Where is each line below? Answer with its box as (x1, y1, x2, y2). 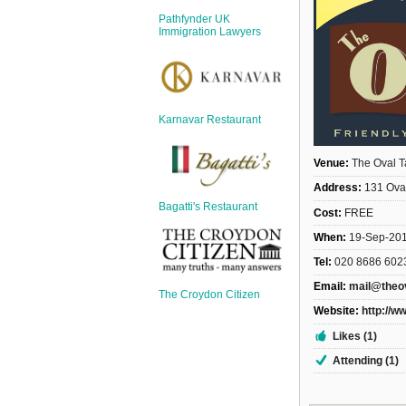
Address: (314, 181, 362, 195)
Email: (314, 280, 347, 294)
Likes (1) (333, 329, 378, 343)
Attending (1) (333, 353, 400, 367)
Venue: (314, 157, 350, 170)
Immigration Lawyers (158, 25, 261, 39)
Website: (314, 304, 360, 318)
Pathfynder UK (158, 13, 230, 26)
